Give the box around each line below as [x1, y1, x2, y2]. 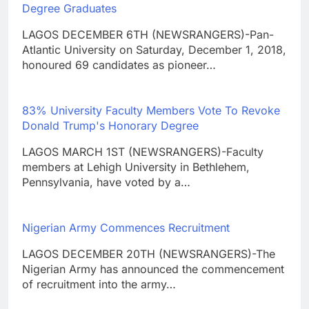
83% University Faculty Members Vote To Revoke [22, 103, 280, 118]
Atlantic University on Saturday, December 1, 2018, [22, 43, 286, 57]
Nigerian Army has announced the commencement [22, 262, 284, 277]
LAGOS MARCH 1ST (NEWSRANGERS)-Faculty [22, 145, 263, 159]
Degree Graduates [22, 1, 117, 16]
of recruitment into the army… [22, 277, 176, 292]
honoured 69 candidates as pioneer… [22, 58, 216, 72]
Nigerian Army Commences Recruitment [22, 221, 230, 235]
